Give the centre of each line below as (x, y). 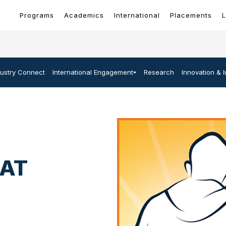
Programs (37, 15)
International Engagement (93, 72)
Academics (84, 15)
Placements (191, 15)
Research (159, 72)
